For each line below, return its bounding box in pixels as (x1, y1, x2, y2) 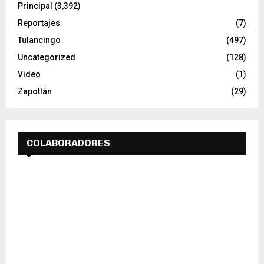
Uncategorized (18, 52, 75, 62)
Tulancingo (18, 35, 61, 45)
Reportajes (18, 18, 60, 28)
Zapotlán (18, 86, 52, 96)
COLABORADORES (27, 137, 110, 148)
